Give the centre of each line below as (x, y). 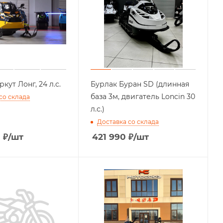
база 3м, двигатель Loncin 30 (143, 96)
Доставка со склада (128, 121)
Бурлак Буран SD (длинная (140, 84)
